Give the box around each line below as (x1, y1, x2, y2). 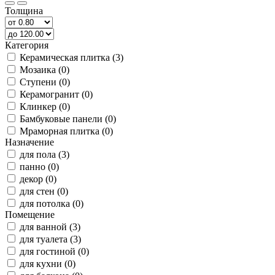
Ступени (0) (20, 77, 70, 88)
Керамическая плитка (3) (20, 52, 123, 63)
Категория (5, 40, 48, 51)
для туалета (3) (20, 234, 81, 245)
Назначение (5, 137, 54, 148)
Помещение (5, 209, 55, 220)
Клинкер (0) (20, 101, 70, 112)
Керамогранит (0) (20, 89, 93, 100)
